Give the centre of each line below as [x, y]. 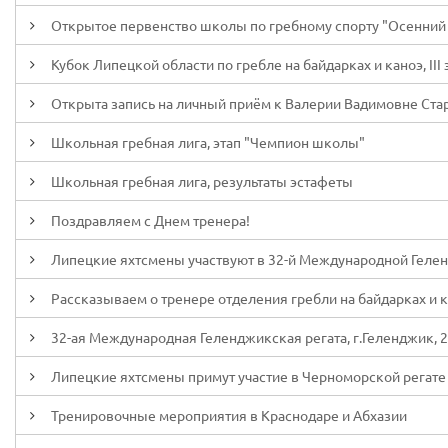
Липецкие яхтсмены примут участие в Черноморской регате [248, 376]
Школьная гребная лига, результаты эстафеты [202, 181]
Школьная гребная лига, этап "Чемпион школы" [208, 142]
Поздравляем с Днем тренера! [150, 220]
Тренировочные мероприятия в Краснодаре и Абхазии [229, 415]
